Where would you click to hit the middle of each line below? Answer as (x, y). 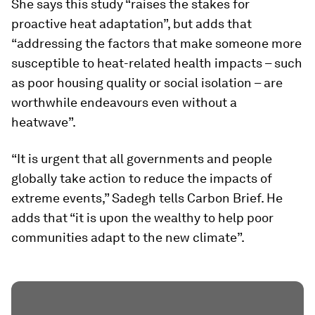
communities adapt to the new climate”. (128, 238)
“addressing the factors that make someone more (156, 44)
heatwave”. (44, 122)
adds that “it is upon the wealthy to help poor (142, 218)
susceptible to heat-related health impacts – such (157, 63)
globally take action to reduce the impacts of (142, 179)
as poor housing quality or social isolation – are (147, 83)
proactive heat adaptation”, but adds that (131, 24)
